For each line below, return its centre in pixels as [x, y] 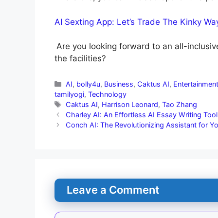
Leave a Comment [113, 190]
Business [119, 84]
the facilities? [80, 59]
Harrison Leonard [130, 105]
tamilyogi [69, 94]
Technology [107, 94]
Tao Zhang [180, 105]
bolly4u [89, 84]
